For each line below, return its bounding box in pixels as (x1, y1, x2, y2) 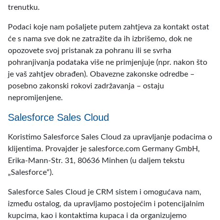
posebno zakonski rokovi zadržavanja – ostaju (8, 82, 164, 90)
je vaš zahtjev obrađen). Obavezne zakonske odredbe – (8, 70, 194, 78)
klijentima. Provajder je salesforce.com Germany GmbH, (8, 145, 200, 153)
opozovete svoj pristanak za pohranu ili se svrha (8, 47, 171, 55)
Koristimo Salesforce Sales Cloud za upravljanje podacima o (8, 133, 212, 141)
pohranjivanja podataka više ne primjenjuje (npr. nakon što (8, 58, 207, 66)
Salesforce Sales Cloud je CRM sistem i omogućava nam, (8, 188, 201, 196)
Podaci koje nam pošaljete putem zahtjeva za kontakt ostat (8, 23, 209, 31)
